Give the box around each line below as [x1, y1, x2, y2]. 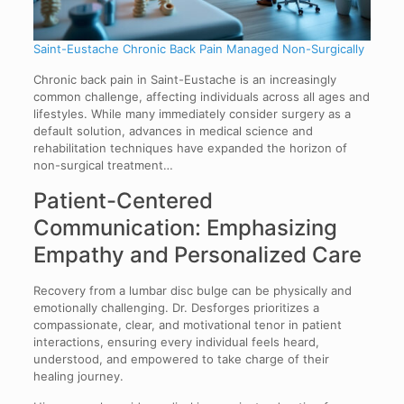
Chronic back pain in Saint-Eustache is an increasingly [32, 72, 336, 87]
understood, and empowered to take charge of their [32, 352, 329, 367]
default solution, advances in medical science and [32, 124, 313, 139]
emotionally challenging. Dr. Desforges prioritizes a [32, 300, 319, 316]
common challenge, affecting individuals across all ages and [32, 89, 370, 105]
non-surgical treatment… [32, 158, 173, 173]
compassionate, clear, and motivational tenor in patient [32, 317, 342, 333]
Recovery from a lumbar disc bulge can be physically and [32, 283, 352, 298]
